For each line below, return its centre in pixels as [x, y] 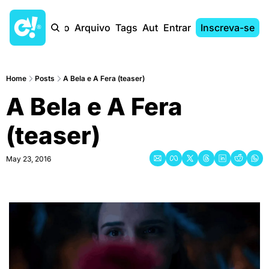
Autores [160, 28]
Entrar [177, 28]
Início [57, 28]
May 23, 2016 [29, 159]
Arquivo [92, 28]
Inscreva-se [228, 28]
